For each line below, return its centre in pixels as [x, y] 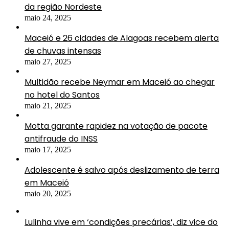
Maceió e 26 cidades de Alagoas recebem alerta [122, 38]
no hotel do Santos [62, 95]
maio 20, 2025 [48, 193]
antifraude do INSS [61, 139]
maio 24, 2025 [48, 17]
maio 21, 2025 [48, 105]
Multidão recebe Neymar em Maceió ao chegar [120, 82]
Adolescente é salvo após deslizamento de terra [122, 170]
